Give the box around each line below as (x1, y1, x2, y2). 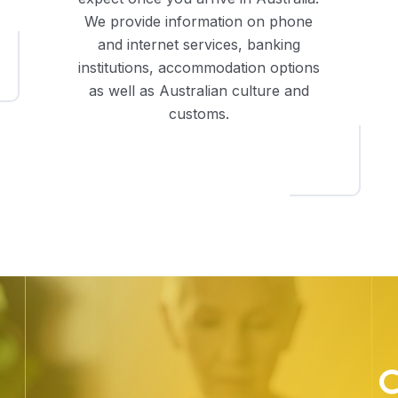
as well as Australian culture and (88, 82, 309, 100)
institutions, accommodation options (77, 59, 320, 77)
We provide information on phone (84, 12, 314, 31)
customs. (168, 105, 229, 123)
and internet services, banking (97, 36, 300, 54)
